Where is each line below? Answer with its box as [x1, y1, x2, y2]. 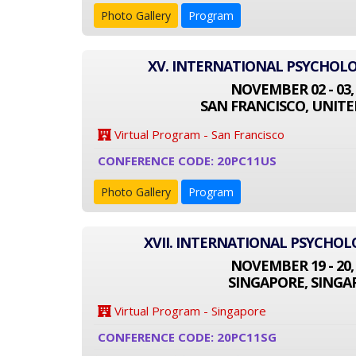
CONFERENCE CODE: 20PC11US [98, 153, 277, 168]
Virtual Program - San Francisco [111, 126, 284, 142]
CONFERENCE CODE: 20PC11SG [98, 329, 277, 345]
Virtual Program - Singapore [111, 303, 266, 319]
